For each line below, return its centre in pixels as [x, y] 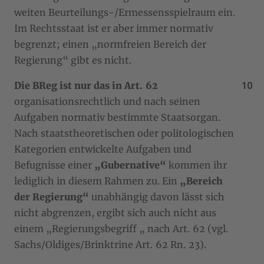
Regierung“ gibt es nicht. [73, 60]
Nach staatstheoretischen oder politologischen [124, 133]
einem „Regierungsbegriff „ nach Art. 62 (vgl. [121, 228]
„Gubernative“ [130, 165]
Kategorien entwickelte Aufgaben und [103, 149]
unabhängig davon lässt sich [157, 197]
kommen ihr [197, 165]
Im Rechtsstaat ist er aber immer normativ [114, 28]
